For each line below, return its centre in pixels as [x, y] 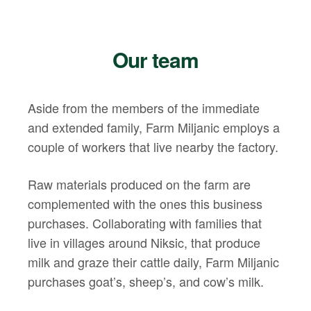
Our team [155, 60]
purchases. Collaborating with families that [145, 222]
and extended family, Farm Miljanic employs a [154, 127]
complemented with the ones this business [145, 203]
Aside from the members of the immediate [144, 108]
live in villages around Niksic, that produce [144, 242]
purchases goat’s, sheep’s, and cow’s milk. [146, 281]
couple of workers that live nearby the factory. [153, 147]
